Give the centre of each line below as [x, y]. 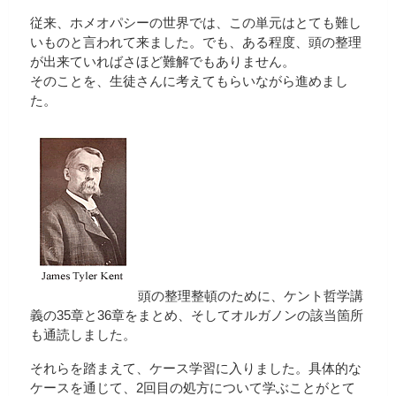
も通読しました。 [83, 335]
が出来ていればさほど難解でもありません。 [163, 62]
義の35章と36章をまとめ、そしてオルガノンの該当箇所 [197, 316]
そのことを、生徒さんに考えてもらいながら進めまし [189, 81]
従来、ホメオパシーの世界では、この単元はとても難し [196, 23]
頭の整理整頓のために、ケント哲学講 [251, 296]
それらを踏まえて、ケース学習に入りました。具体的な [196, 368]
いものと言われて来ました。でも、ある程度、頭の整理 [196, 42]
